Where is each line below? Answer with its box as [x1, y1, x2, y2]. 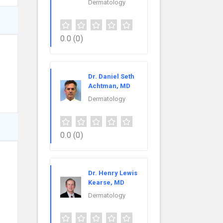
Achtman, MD [88, 82, 130, 90]
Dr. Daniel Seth [88, 73, 134, 81]
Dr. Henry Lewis [88, 169, 137, 177]
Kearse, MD [88, 179, 124, 187]
